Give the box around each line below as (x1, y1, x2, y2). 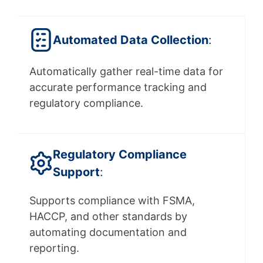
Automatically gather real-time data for (29, 65, 223, 78)
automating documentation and (29, 226, 187, 239)
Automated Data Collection (53, 33, 208, 48)
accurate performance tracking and (29, 81, 207, 94)
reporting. (29, 242, 79, 255)
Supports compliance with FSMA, (29, 194, 195, 207)
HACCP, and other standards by (29, 210, 187, 223)
